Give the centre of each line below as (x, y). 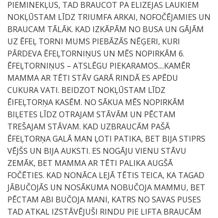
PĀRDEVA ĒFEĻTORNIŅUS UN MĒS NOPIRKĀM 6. (96, 54)
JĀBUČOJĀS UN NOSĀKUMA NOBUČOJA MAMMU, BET (106, 187)
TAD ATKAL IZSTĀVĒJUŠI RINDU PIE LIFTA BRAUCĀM (104, 212)
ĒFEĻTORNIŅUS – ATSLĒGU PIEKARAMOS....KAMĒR (99, 66)
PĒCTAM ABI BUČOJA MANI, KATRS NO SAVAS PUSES (104, 200)
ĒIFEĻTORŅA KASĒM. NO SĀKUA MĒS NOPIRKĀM (96, 102)
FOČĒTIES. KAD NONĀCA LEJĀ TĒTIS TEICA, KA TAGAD (106, 175)
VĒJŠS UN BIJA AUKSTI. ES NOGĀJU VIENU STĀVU (97, 151)
